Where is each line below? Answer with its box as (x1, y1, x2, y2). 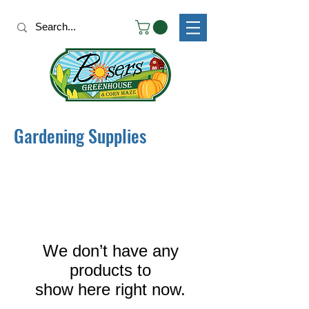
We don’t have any (42, 241, 179, 261)
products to (70, 261, 151, 280)
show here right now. (35, 280, 186, 299)
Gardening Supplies (14, 122, 146, 150)
